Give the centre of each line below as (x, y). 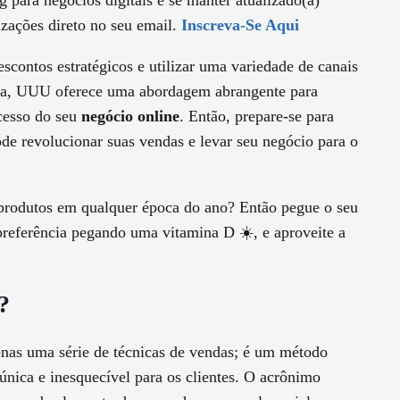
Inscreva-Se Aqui (240, 25)
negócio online (130, 117)
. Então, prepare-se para (257, 117)
